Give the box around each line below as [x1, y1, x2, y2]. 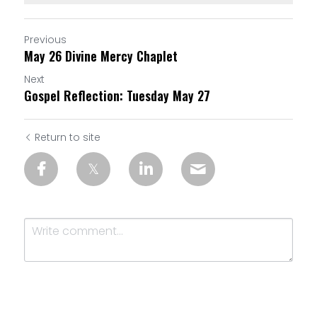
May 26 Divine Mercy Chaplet [24, 47, 178, 65]
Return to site [35, 130, 100, 144]
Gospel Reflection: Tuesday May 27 [24, 86, 210, 105]
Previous [24, 33, 67, 47]
